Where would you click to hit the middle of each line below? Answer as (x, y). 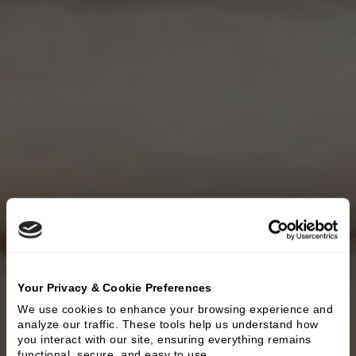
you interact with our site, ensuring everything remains (164, 340)
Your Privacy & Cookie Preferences (115, 288)
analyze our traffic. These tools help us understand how (168, 325)
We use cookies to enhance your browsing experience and (176, 310)
